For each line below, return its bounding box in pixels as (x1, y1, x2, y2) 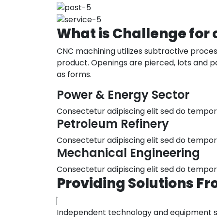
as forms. (57, 68, 92, 80)
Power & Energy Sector (57, 86, 189, 103)
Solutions (128, 173, 194, 193)
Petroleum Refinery (57, 115, 169, 132)
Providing (57, 173, 125, 193)
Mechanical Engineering (57, 144, 200, 161)
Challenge (112, 24, 186, 43)
